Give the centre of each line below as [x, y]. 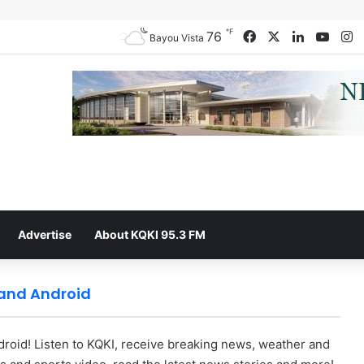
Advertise [45, 234]
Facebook [286, 37]
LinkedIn [329, 37]
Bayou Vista [176, 37]
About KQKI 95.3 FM [150, 234]
